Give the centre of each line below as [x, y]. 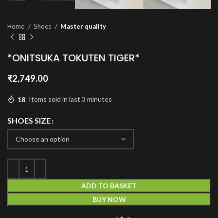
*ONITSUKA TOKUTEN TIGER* [73, 58]
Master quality [83, 27]
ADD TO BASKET [109, 186]
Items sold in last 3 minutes [70, 99]
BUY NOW [109, 200]
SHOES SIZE [29, 120]
